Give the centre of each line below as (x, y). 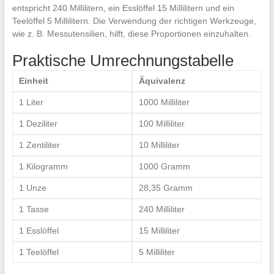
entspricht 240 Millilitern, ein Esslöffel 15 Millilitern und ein (123, 8)
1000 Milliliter (164, 102)
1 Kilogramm (43, 166)
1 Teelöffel (39, 252)
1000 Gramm (164, 166)
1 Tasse (34, 209)
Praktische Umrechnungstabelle (123, 60)
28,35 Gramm (165, 187)
